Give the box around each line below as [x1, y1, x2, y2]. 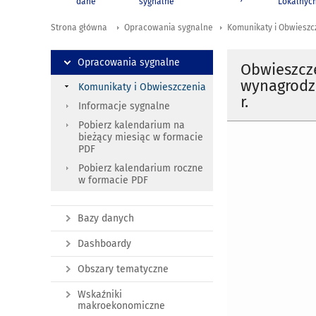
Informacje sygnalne [78, 100, 170, 113]
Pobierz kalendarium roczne [78, 162, 203, 175]
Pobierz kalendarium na [78, 119, 185, 132]
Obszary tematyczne [78, 263, 169, 276]
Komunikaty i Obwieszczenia [78, 81, 206, 94]
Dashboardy [78, 238, 131, 250]
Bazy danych [78, 212, 134, 225]
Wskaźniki [78, 288, 122, 301]
